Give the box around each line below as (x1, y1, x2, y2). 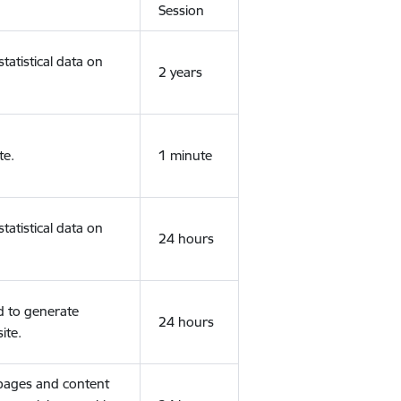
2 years (158, 64, 202, 81)
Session (158, 2, 204, 19)
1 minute (158, 147, 212, 164)
